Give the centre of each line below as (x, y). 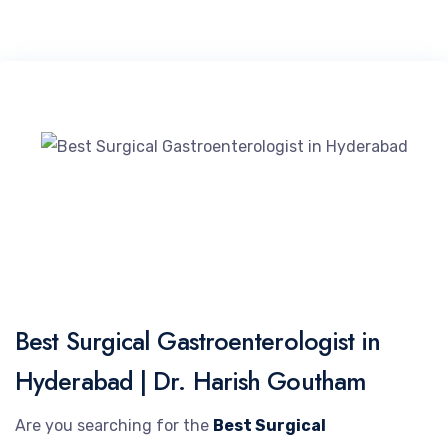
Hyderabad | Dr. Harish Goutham (191, 380)
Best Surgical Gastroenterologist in (198, 340)
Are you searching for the (114, 425)
